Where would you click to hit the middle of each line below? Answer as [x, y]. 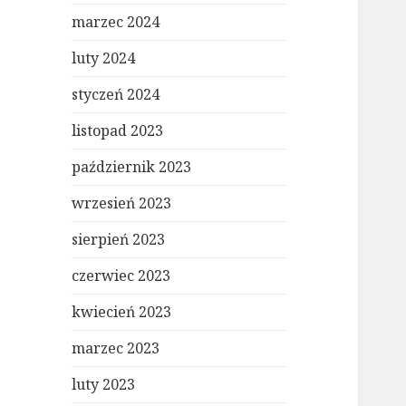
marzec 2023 [116, 348]
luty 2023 [104, 385]
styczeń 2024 [116, 95]
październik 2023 [132, 167]
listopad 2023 [118, 131]
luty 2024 [104, 58]
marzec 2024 [116, 22]
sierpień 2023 [119, 240]
